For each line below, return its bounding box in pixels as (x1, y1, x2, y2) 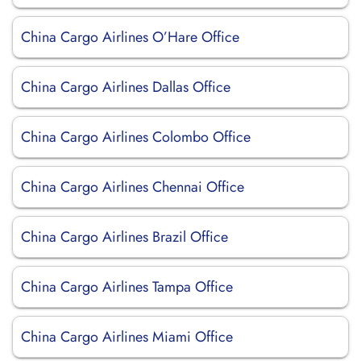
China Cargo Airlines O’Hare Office (21, 27, 239, 48)
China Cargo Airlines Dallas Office (21, 77, 230, 98)
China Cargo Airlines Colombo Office (21, 127, 251, 147)
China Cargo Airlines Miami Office (21, 326, 233, 347)
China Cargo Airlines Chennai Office (21, 176, 244, 197)
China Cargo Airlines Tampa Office (21, 276, 233, 297)
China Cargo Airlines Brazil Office (21, 226, 228, 247)
